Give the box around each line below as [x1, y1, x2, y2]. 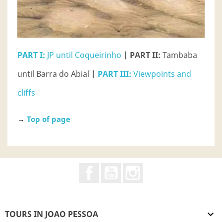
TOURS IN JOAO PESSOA [5, 208, 98, 220]
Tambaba [161, 49, 197, 60]
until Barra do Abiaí [17, 68, 91, 79]
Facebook [99, 162, 135, 173]
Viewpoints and [131, 68, 191, 79]
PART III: [98, 68, 131, 79]
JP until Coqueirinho [45, 49, 121, 60]
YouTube [121, 162, 154, 173]
